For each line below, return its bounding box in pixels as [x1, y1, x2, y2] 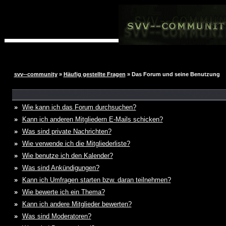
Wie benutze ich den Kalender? [22, 152, 113, 159]
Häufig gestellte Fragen [63, 71, 126, 77]
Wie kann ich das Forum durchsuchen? [22, 103, 136, 111]
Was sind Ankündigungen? [22, 164, 99, 172]
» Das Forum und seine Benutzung [125, 71, 220, 77]
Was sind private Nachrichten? [22, 128, 111, 135]
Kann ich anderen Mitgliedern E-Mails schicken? [22, 116, 163, 123]
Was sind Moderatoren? [22, 212, 91, 220]
